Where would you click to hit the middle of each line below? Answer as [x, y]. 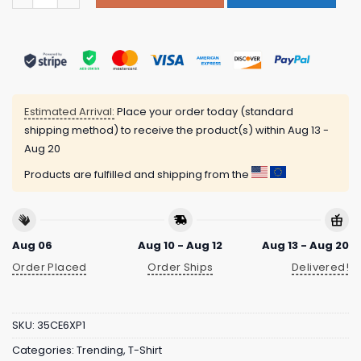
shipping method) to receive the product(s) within [156, 131]
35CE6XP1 [61, 326]
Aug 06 [32, 245]
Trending [100, 351]
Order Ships [180, 267]
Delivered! [320, 267]
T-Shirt [145, 351]
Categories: [44, 351]
